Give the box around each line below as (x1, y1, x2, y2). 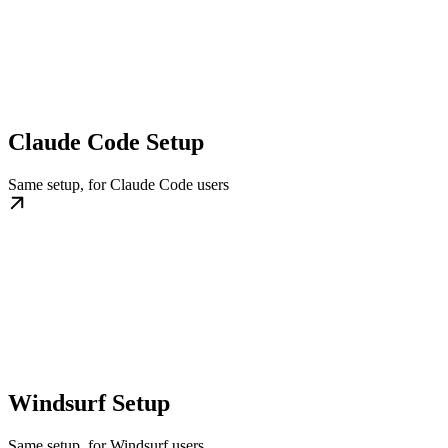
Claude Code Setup (8, 128, 204, 155)
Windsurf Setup (8, 389, 170, 416)
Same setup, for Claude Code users (8, 175, 229, 193)
